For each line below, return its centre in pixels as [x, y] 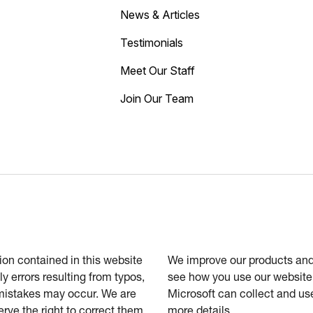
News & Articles [160, 15]
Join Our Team [156, 99]
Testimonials [151, 43]
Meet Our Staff [157, 71]
